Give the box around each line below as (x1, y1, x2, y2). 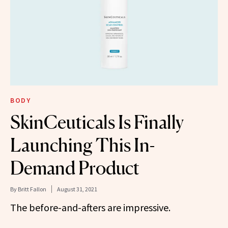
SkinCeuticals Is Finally (10, 111, 184, 134)
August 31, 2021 (57, 185, 97, 193)
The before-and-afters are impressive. (10, 201, 170, 214)
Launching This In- (10, 134, 155, 157)
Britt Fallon (18, 185, 46, 193)
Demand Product (10, 157, 139, 180)
